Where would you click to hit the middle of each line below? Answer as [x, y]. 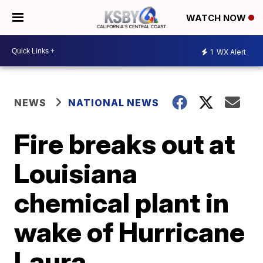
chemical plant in [122, 203]
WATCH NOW [217, 18]
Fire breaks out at [125, 144]
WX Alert [230, 52]
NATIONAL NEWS [114, 103]
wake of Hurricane [130, 232]
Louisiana [76, 173]
